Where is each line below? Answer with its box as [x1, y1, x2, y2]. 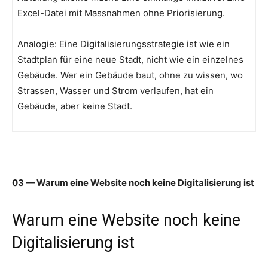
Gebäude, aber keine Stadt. [17, 100, 132, 112]
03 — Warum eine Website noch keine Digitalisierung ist [12, 177, 254, 189]
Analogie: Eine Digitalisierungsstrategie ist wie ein [17, 38, 230, 50]
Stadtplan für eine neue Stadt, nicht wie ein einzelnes [17, 54, 243, 66]
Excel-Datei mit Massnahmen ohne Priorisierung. [17, 7, 225, 19]
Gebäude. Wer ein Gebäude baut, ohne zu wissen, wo [17, 69, 243, 81]
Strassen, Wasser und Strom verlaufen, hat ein [17, 85, 214, 97]
